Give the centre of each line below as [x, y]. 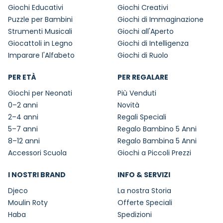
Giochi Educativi [36, 8]
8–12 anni [24, 141]
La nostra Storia [144, 191]
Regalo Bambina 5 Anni [157, 141]
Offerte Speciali [145, 203]
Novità [128, 105]
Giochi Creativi [143, 8]
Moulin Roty [28, 203]
